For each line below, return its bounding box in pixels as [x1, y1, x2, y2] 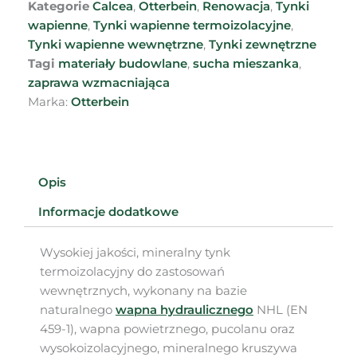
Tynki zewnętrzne [209, 37, 316, 53]
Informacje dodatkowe [37, 205, 178, 220]
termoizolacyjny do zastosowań [40, 264, 225, 279]
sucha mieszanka [193, 57, 299, 72]
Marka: [28, 95, 71, 110]
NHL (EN [253, 302, 308, 317]
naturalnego [40, 302, 116, 317]
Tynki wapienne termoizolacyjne [93, 18, 291, 33]
